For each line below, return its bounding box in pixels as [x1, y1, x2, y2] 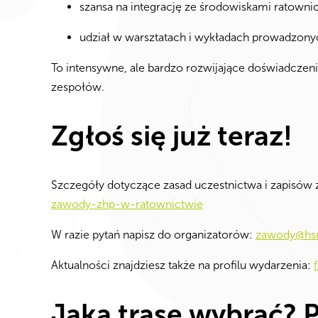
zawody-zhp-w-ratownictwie [51, 197, 203, 212]
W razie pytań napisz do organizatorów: [51, 228, 256, 242]
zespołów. [51, 80, 104, 94]
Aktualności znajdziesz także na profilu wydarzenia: [51, 258, 314, 273]
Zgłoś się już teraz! [51, 119, 292, 153]
